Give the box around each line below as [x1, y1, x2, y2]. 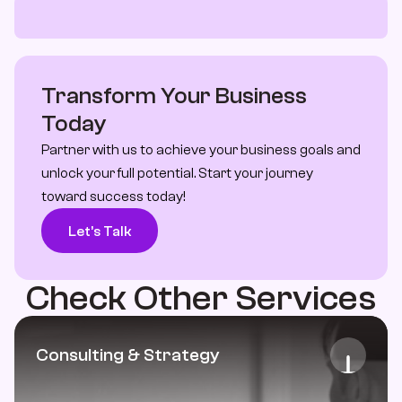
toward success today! [41, 188, 186, 205]
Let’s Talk [67, 223, 132, 240]
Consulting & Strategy [36, 345, 220, 365]
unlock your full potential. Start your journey [41, 165, 313, 181]
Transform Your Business [41, 83, 307, 109]
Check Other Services [26, 277, 376, 319]
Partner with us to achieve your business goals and [41, 142, 361, 158]
